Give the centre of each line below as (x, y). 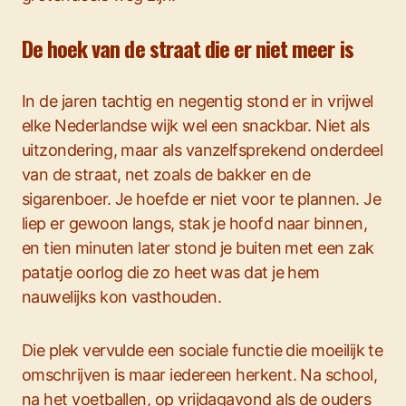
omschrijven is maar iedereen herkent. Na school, (200, 375)
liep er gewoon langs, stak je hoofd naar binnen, (195, 223)
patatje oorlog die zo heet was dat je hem (171, 272)
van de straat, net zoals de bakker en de (166, 174)
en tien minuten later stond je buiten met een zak (198, 248)
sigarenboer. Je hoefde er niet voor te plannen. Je (201, 199)
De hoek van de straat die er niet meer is (188, 48)
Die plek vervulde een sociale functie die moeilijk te (203, 350)
